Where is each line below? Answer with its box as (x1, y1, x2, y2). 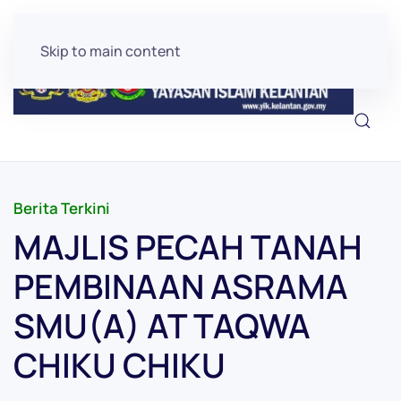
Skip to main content (40, 41, 181, 61)
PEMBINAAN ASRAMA (13, 263, 348, 309)
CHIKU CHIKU (13, 342, 226, 388)
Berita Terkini (13, 198, 110, 218)
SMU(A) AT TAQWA (13, 303, 311, 348)
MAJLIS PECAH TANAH (13, 224, 363, 269)
